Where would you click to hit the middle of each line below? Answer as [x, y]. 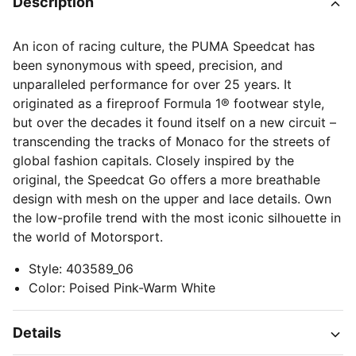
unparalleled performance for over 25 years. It [152, 84]
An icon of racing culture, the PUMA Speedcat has [164, 46]
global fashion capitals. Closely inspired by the [153, 161]
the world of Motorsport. [88, 237]
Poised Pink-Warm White [142, 288]
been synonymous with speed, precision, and [148, 65]
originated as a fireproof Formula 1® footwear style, [168, 103]
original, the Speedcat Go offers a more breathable [166, 180]
